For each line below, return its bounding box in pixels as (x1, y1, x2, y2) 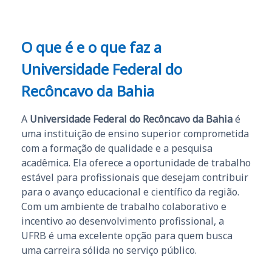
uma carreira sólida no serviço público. (21, 243, 197, 257)
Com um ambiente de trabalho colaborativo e (21, 200, 226, 214)
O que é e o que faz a (21, 37, 161, 58)
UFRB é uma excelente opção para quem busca (21, 229, 233, 243)
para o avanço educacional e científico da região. (21, 185, 239, 199)
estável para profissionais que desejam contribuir (21, 171, 248, 185)
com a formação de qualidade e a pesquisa (21, 141, 212, 155)
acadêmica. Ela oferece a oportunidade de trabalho (21, 156, 251, 170)
